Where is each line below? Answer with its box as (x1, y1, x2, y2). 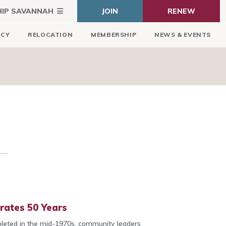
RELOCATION (28, 31, 73, 38)
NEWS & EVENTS (154, 31, 211, 38)
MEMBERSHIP (91, 31, 137, 38)
